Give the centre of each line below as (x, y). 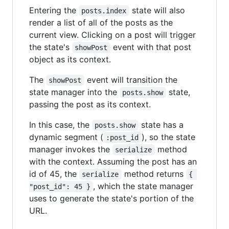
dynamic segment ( (66, 137)
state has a (162, 124)
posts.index (104, 10)
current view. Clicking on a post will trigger (112, 35)
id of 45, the (54, 174)
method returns (154, 174)
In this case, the (61, 124)
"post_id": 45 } (60, 186)
